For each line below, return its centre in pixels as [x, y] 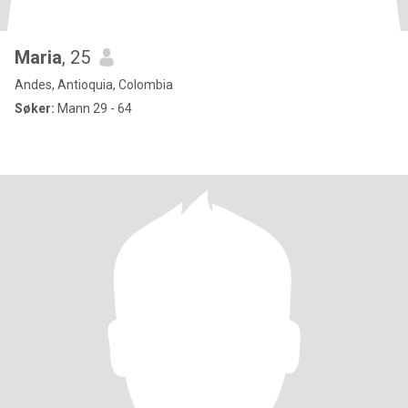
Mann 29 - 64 [93, 108]
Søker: [35, 108]
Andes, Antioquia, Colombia [94, 85]
